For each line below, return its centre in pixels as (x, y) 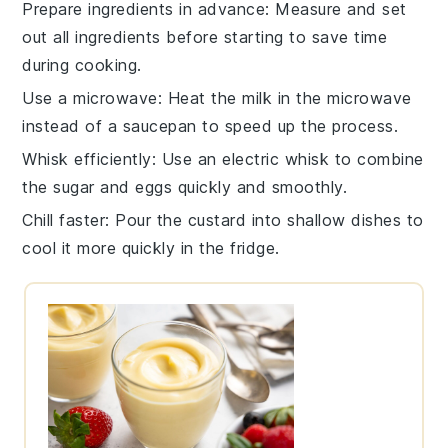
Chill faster (64, 219)
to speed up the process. (297, 125)
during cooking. (82, 64)
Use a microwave (90, 97)
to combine (376, 158)
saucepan (159, 125)
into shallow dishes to (335, 219)
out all (49, 36)
